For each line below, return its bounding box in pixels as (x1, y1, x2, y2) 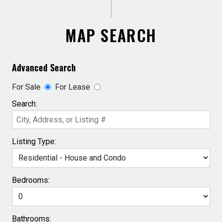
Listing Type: (11, 136, 56, 146)
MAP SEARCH (65, 23, 157, 47)
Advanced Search (11, 60, 76, 74)
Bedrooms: (11, 175, 50, 185)
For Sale (11, 82, 41, 92)
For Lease (55, 82, 90, 92)
